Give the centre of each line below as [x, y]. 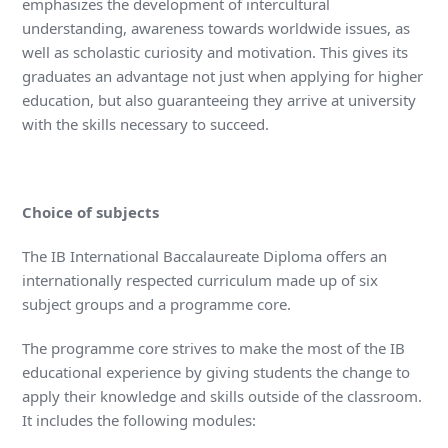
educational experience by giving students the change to [216, 372]
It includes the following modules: [139, 420]
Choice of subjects [91, 212]
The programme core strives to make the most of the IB [214, 348]
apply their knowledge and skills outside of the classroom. [222, 396]
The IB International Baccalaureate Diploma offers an [205, 256]
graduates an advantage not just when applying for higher [223, 76]
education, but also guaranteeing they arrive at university [219, 100]
